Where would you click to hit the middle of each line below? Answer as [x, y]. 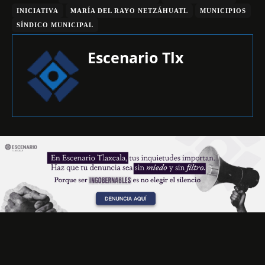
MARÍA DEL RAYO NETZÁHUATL [129, 11]
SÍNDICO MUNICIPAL [55, 25]
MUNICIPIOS [223, 11]
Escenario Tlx [135, 57]
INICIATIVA [38, 11]
